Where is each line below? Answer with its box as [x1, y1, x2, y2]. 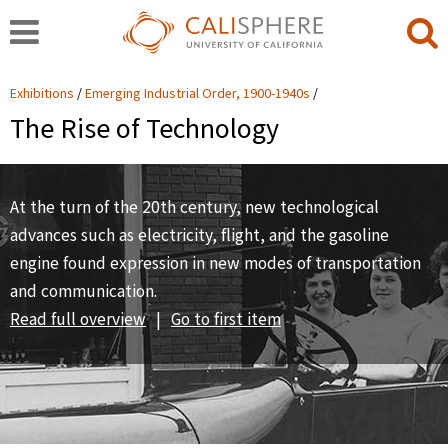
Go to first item [171, 307, 281, 332]
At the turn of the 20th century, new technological [10, 195, 379, 220]
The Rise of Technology [10, 109, 279, 149]
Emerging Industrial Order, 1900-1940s [85, 84, 313, 104]
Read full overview [10, 307, 146, 332]
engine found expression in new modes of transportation [10, 251, 421, 276]
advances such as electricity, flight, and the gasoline [10, 223, 389, 248]
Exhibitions [10, 84, 74, 104]
